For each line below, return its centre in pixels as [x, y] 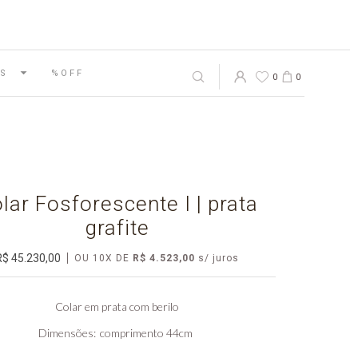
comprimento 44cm [146, 333]
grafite [117, 228]
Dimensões [66, 333]
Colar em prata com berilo [117, 306]
